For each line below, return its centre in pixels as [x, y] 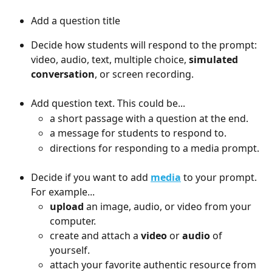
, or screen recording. [145, 74]
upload [67, 206]
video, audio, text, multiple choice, [110, 60]
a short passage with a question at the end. [149, 118]
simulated [215, 60]
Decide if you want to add [91, 177]
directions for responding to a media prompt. [155, 148]
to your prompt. [220, 177]
